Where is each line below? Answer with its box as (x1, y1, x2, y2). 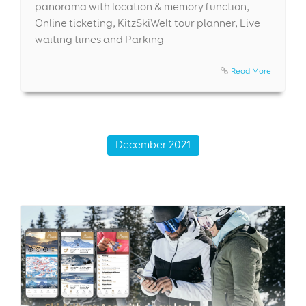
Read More (231, 65, 271, 76)
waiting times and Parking (35, 32, 164, 46)
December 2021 (115, 137, 191, 151)
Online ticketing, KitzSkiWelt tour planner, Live (35, 16, 260, 29)
